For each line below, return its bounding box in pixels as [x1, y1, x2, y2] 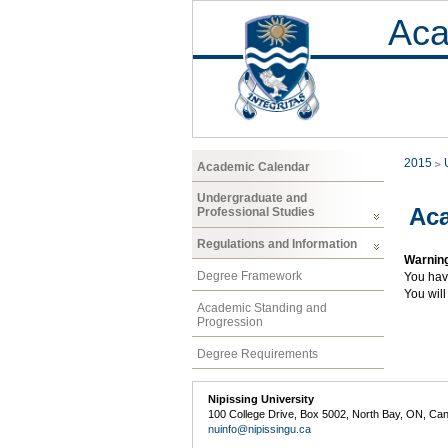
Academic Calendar [197, 159, 310, 174]
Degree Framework [197, 268, 302, 283]
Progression [197, 314, 263, 329]
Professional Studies [197, 205, 315, 220]
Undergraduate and [197, 191, 307, 206]
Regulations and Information [197, 237, 357, 252]
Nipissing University [208, 392, 315, 405]
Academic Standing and [197, 300, 327, 315]
